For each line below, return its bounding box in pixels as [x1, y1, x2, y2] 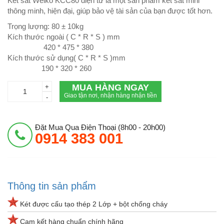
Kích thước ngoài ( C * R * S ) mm [7, 32, 120, 41]
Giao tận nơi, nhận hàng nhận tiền [64, 92, 157, 99]
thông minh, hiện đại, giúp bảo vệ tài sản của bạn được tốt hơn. [7, 6, 212, 15]
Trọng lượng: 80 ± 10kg [7, 22, 83, 31]
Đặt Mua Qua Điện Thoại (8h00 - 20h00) [35, 123, 165, 132]
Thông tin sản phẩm [7, 180, 96, 192]
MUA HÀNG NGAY [72, 82, 149, 93]
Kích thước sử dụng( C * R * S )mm [7, 53, 125, 62]
